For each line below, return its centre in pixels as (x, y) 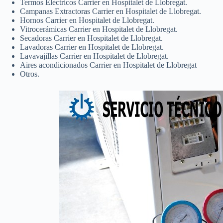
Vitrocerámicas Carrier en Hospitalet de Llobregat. (99, 29)
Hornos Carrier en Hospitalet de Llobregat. (87, 20)
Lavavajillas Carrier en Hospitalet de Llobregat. (94, 56)
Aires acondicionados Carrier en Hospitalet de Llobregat (108, 65)
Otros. (30, 74)
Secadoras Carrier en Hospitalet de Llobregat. (91, 38)
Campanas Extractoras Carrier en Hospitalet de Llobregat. (111, 11)
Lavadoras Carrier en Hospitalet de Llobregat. (92, 47)
